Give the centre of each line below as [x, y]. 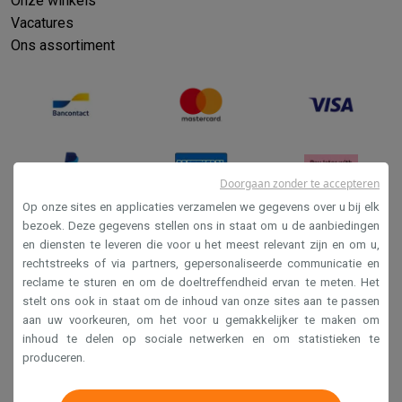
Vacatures [42, 22]
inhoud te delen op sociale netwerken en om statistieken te [201, 339]
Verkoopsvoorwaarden [201, 250]
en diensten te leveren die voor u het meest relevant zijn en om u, [201, 245]
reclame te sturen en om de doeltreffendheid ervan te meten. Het [201, 282]
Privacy [201, 279]
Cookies [201, 336]
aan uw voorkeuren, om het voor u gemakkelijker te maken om [201, 320]
